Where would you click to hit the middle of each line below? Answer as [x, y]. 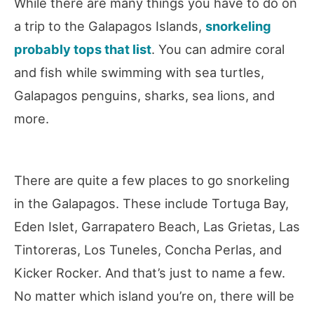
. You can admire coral [218, 49]
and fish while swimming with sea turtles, [139, 72]
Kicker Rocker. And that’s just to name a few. [150, 273]
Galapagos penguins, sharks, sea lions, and [144, 95]
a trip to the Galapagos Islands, [110, 26]
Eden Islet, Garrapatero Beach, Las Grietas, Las [157, 227]
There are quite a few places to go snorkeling [152, 180]
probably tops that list [83, 49]
